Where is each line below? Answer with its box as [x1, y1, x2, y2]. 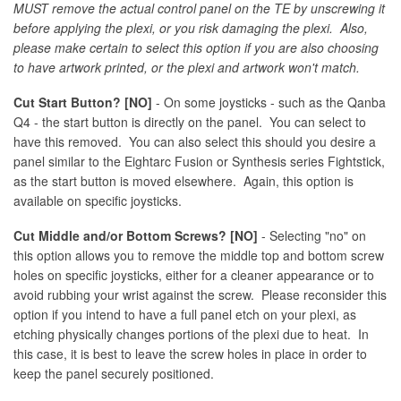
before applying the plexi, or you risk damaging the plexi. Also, [13, 18, 368, 37]
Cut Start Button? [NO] [13, 92, 152, 111]
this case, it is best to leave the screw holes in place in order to [13, 344, 367, 363]
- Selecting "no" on [258, 226, 366, 244]
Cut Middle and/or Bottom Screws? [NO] [13, 226, 258, 244]
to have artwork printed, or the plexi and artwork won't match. [13, 57, 360, 76]
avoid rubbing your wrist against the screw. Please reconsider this [13, 285, 387, 303]
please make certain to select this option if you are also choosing [13, 38, 379, 56]
